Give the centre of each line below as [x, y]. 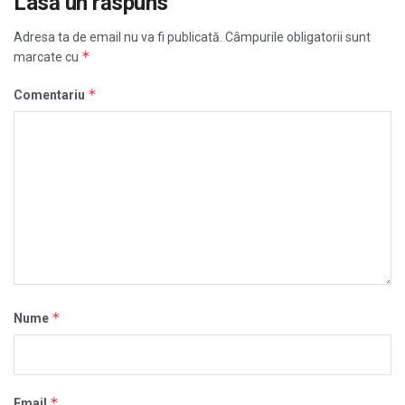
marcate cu [47, 57]
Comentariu [51, 95]
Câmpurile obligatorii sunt [298, 38]
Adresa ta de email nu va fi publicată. [118, 38]
